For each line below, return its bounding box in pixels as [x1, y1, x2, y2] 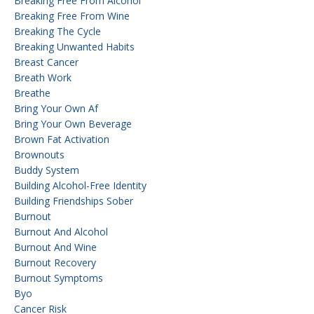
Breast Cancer [14, 55, 78, 69]
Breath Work [14, 70, 71, 84]
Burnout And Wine [14, 240, 97, 254]
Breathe [14, 86, 50, 100]
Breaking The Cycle [14, 24, 101, 38]
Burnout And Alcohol [14, 224, 108, 238]
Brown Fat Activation [14, 132, 109, 146]
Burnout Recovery [14, 255, 96, 269]
